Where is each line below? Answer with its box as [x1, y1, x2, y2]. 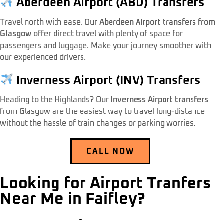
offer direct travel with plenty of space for [31, 30, 183, 38]
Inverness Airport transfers [110, 95, 208, 104]
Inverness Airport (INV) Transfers [13, 74, 201, 86]
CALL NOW [86, 147, 134, 155]
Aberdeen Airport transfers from [99, 18, 215, 27]
